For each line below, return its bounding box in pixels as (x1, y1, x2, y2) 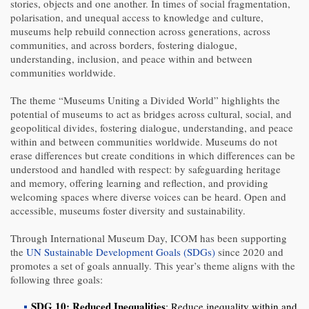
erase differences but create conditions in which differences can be (10, 148, 295, 163)
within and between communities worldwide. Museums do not (10, 134, 277, 149)
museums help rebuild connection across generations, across (10, 24, 270, 39)
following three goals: (10, 272, 103, 287)
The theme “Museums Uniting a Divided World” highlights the (10, 93, 280, 108)
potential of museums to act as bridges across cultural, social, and (10, 107, 292, 121)
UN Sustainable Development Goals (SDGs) (26, 245, 215, 259)
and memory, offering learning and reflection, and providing (10, 176, 268, 190)
